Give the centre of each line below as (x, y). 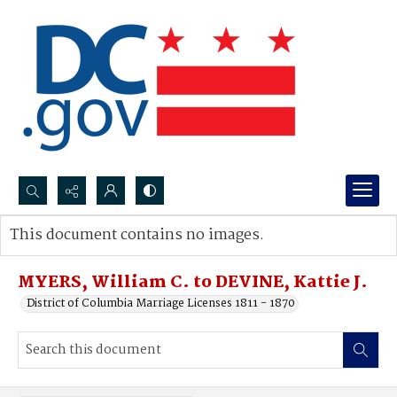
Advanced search (73, 253)
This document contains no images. (137, 235)
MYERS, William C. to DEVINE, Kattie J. (193, 283)
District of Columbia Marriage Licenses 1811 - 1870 (161, 304)
